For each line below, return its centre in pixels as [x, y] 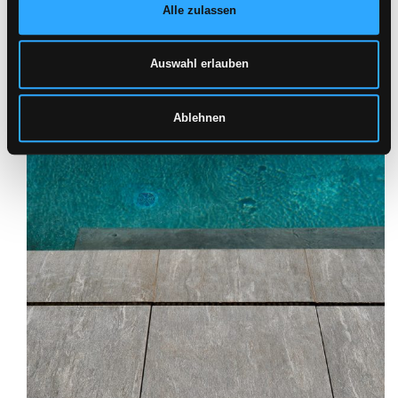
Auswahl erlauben [199, 64]
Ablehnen [199, 118]
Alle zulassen [199, 10]
